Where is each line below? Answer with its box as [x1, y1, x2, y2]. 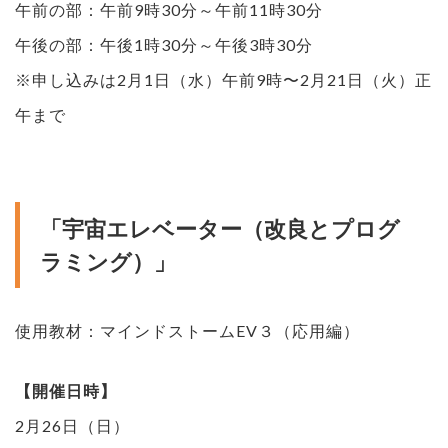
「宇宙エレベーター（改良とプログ [40, 214, 400, 242]
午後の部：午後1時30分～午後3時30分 [15, 34, 313, 54]
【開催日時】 [15, 380, 117, 400]
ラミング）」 [40, 247, 176, 275]
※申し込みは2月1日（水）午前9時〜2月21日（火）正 [15, 69, 432, 89]
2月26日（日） [15, 415, 130, 435]
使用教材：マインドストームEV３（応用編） [15, 320, 360, 340]
